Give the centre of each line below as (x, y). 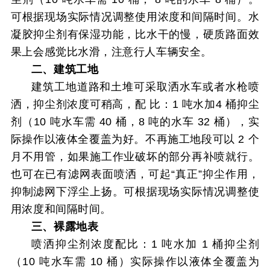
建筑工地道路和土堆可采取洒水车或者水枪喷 (145, 86)
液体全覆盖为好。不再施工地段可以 (145, 139)
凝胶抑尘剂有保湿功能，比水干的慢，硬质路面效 (135, 34)
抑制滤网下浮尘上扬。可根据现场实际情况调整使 (135, 191)
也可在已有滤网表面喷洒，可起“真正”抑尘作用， (135, 174)
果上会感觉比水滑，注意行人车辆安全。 (111, 52)
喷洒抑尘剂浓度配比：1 (94, 244)
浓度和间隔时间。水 (209, 17)
